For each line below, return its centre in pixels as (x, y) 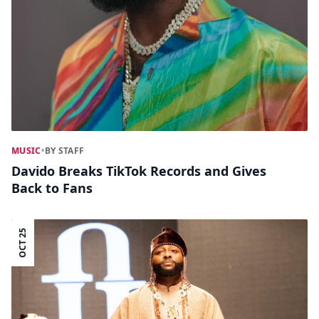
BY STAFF (64, 151)
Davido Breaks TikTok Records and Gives (139, 171)
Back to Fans (52, 188)
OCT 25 (22, 243)
